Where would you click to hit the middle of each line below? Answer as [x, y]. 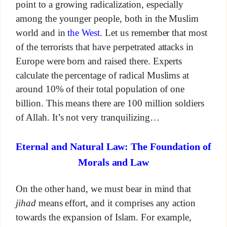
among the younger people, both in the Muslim [107, 18]
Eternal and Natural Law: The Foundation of [113, 147]
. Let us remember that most [154, 32]
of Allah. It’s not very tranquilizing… [87, 117]
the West [84, 32]
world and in [42, 32]
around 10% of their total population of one [100, 89]
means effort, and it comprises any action [116, 203]
